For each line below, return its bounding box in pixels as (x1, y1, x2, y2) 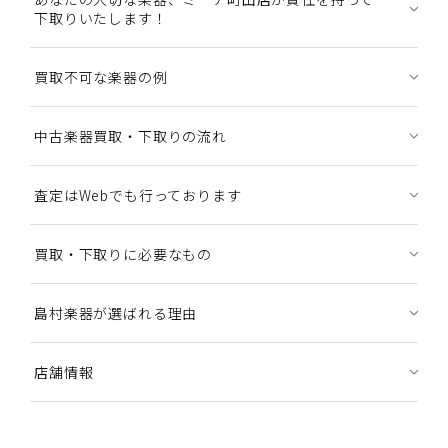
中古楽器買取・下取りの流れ (34, 125, 227, 146)
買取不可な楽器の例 (34, 66, 168, 87)
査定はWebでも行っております (34, 184, 242, 205)
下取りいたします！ (34, 7, 168, 28)
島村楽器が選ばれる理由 (34, 302, 198, 323)
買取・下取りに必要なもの (34, 243, 213, 264)
